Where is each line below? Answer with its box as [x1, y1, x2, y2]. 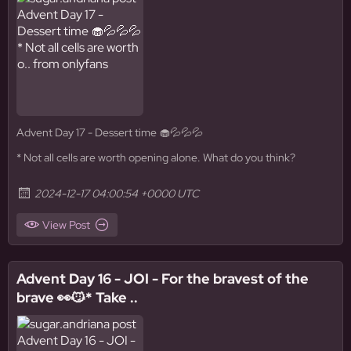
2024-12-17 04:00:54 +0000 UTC [34, 186, 199, 201]
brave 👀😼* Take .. [16, 288, 138, 306]
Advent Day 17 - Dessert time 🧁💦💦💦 [16, 125, 203, 139]
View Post [42, 218, 90, 232]
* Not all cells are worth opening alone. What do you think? [16, 150, 295, 165]
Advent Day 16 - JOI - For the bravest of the [16, 270, 309, 288]
